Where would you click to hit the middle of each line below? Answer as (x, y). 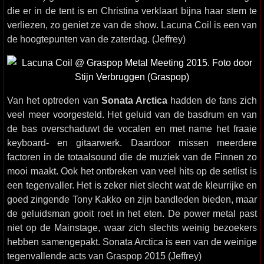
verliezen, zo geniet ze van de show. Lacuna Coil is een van (132, 25)
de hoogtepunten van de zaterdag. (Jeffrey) (96, 39)
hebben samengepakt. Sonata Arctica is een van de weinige (132, 242)
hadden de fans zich (212, 100)
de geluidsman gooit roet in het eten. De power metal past (132, 213)
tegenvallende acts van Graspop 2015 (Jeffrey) (104, 256)
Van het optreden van (54, 100)
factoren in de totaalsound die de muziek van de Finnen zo (132, 157)
